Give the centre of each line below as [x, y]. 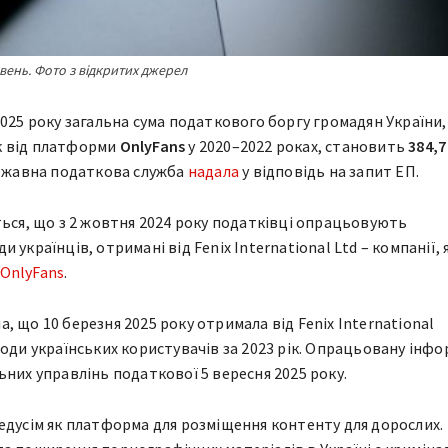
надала [213, 170]
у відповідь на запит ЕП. [328, 170]
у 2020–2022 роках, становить [297, 145]
